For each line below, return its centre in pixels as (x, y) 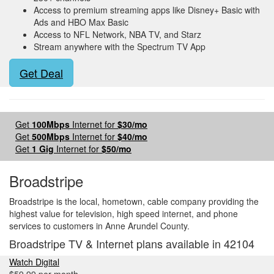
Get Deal (41, 73)
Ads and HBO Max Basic (81, 22)
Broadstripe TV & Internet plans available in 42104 (132, 243)
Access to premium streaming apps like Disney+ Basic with (147, 10)
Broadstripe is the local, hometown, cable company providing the (134, 201)
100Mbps (51, 124)
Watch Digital (34, 262)
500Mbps (51, 136)
